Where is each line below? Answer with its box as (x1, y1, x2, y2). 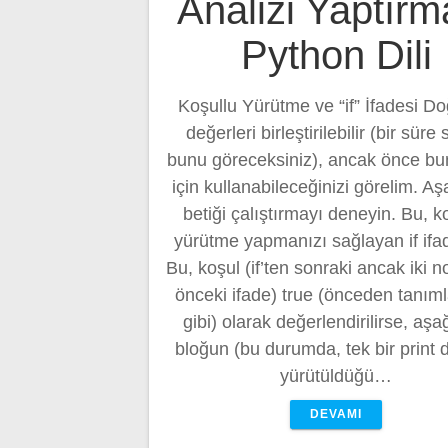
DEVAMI (310, 406, 362, 421)
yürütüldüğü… (280, 365, 392, 386)
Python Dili (240, 32, 432, 77)
